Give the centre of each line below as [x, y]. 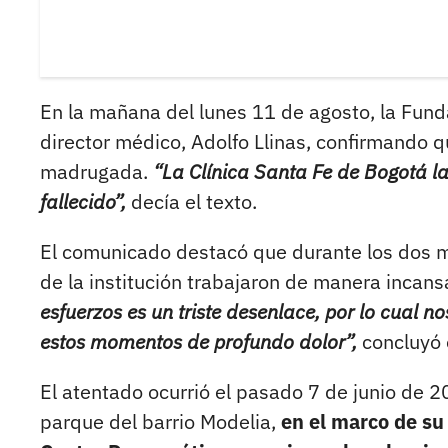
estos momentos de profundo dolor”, [198, 342]
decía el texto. [191, 202]
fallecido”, [83, 202]
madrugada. [96, 172]
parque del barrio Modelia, [160, 422]
